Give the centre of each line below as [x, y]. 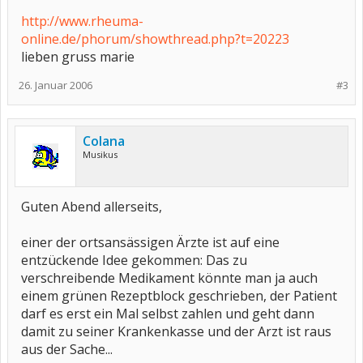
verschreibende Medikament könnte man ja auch [169, 278]
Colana [104, 141]
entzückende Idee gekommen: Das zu [134, 260]
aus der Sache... [67, 349]
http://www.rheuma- [82, 21]
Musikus [100, 154]
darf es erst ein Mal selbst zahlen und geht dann [168, 314]
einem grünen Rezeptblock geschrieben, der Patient [179, 296]
